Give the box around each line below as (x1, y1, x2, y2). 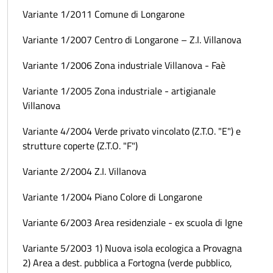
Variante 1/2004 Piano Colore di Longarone (23, 189, 202, 204)
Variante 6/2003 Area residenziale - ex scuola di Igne (23, 214, 243, 230)
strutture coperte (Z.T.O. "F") (23, 138, 138, 153)
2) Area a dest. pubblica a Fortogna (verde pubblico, (23, 255, 232, 270)
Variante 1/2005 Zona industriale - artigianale (23, 83, 216, 98)
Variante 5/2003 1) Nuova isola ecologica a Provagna (23, 240, 242, 255)
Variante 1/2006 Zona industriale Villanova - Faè (23, 57, 225, 73)
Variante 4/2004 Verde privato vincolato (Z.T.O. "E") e (23, 123, 241, 138)
